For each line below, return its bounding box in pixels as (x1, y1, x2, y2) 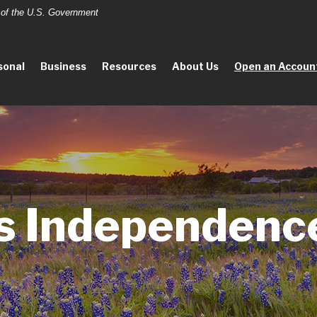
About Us (171, 59, 219, 72)
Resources (101, 59, 156, 72)
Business (40, 59, 86, 72)
